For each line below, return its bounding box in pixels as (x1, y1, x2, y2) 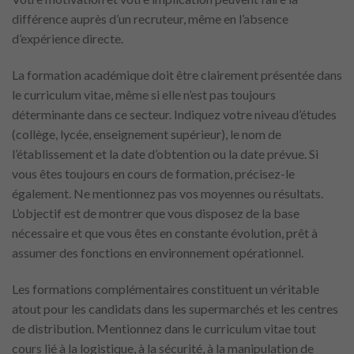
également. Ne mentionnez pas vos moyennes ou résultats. (12, 185, 323, 201)
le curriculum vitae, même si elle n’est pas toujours (12, 86, 276, 102)
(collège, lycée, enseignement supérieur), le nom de (12, 126, 281, 141)
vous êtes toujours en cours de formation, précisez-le (12, 165, 295, 181)
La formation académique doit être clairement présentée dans (12, 66, 342, 82)
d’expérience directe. (12, 30, 123, 46)
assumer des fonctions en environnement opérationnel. (12, 244, 303, 260)
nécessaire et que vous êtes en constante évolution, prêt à (12, 224, 318, 240)
